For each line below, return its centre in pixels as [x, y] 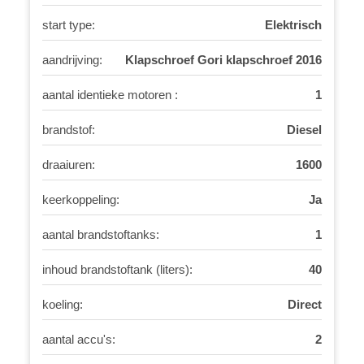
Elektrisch [293, 25]
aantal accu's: [79, 339]
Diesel [304, 130]
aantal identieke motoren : [110, 95]
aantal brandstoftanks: [101, 234]
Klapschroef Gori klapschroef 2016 [223, 60]
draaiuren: [69, 165]
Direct [304, 304]
